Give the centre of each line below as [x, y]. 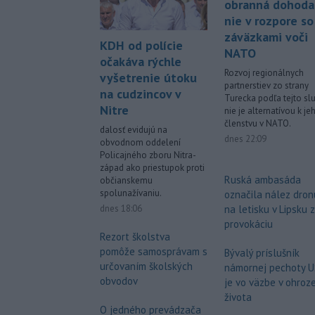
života [238, 297]
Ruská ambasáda [263, 179]
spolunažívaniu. [131, 193]
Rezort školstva [135, 236]
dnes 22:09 [245, 139]
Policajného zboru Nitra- [148, 155]
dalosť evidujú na [134, 129]
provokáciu [249, 224]
